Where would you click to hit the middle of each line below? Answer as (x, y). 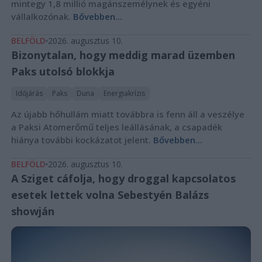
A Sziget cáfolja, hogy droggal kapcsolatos (123, 179)
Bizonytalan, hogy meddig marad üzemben (123, 55)
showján (32, 211)
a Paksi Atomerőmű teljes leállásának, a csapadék (116, 127)
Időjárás (29, 94)
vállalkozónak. (42, 17)
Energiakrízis (124, 94)
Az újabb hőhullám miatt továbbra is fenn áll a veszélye (127, 114)
